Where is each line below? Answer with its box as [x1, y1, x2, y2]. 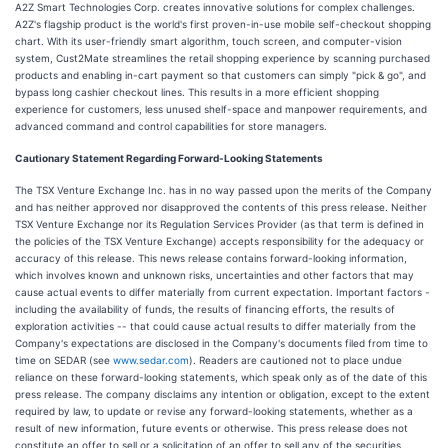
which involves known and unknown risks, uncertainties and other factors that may [15, 269, 414, 281]
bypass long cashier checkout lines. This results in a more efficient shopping [15, 86, 379, 98]
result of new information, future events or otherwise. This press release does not [15, 422, 408, 434]
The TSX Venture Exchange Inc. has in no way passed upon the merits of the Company [15, 184, 432, 196]
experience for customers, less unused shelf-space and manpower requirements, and [15, 103, 427, 115]
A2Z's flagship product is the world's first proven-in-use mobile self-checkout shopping [15, 18, 431, 30]
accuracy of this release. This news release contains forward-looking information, [15, 252, 407, 264]
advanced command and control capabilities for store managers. [15, 120, 327, 132]
